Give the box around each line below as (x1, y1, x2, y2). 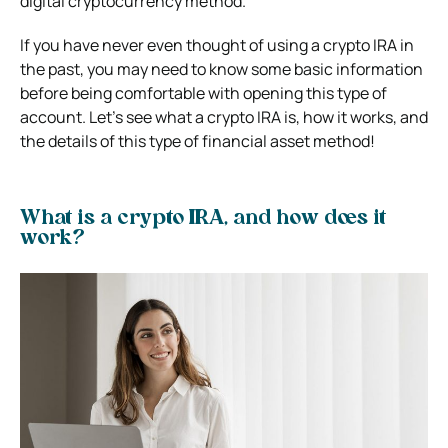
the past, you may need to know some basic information (20, 57, 423, 80)
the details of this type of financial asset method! (20, 129, 375, 152)
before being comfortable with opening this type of (20, 81, 387, 104)
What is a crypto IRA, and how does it (20, 208, 386, 229)
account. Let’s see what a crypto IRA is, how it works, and (20, 105, 428, 128)
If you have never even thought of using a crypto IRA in (20, 33, 414, 56)
